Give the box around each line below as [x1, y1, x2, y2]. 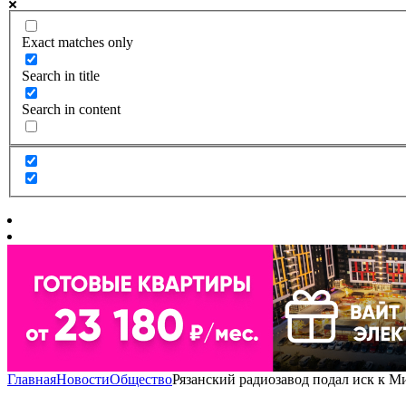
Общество [110, 372, 172, 388]
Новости [56, 372, 110, 388]
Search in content [22, 101, 121, 117]
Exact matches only [22, 34, 133, 50]
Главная [7, 372, 56, 388]
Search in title [22, 67, 100, 83]
